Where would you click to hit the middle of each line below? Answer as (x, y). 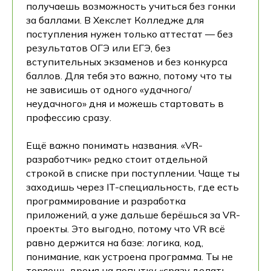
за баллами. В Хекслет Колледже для (115, 20)
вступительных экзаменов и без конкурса (127, 61)
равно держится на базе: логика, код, (115, 242)
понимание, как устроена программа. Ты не (129, 256)
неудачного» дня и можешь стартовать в (125, 103)
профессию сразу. (69, 117)
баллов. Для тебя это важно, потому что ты (129, 75)
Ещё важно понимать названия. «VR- (114, 145)
